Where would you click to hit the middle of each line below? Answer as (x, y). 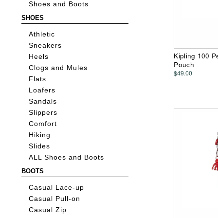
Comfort (43, 124)
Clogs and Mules (58, 68)
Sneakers (45, 46)
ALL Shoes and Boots (67, 158)
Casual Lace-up (57, 188)
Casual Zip (48, 210)
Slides (40, 146)
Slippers (43, 113)
